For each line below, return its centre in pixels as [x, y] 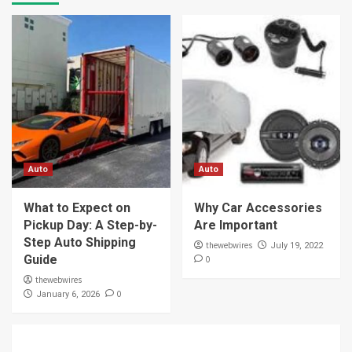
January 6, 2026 [68, 295]
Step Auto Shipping [80, 243]
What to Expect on [77, 208]
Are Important [235, 225]
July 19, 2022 [296, 246]
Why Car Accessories [258, 208]
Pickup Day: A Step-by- [90, 225]
